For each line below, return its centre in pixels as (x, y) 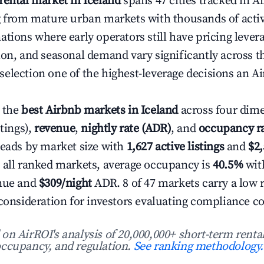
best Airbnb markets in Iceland (100, 110)
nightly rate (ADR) (126, 129)
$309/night (65, 184)
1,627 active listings (175, 147)
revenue (55, 129)
